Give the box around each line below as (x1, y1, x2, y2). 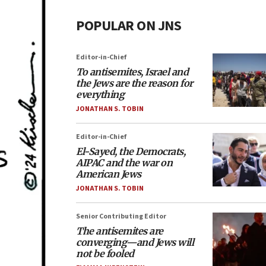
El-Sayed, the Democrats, (76, 145, 185, 157)
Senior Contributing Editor (76, 211, 166, 221)
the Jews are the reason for (76, 77, 193, 89)
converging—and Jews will (76, 236, 194, 248)
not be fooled (76, 248, 134, 259)
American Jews (76, 168, 141, 180)
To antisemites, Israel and (76, 66, 188, 78)
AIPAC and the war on (76, 157, 172, 169)
